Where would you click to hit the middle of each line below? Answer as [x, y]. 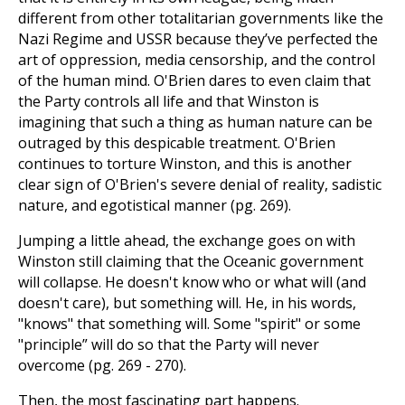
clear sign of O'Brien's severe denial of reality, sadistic [200, 184]
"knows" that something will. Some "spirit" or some [189, 324]
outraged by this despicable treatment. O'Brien [177, 143]
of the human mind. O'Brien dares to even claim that [194, 80]
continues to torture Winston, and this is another [185, 164]
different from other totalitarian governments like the [201, 18]
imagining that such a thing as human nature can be [195, 122]
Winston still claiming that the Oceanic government [191, 261]
